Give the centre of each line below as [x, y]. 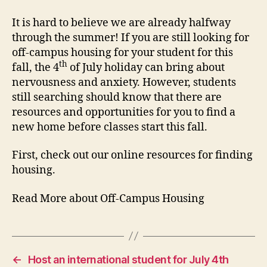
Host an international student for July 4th [128, 259]
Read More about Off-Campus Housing [108, 198]
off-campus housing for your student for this [122, 52]
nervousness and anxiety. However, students [124, 82]
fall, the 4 [35, 67]
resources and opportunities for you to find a [124, 112]
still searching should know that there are [117, 97]
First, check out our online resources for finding [132, 156]
